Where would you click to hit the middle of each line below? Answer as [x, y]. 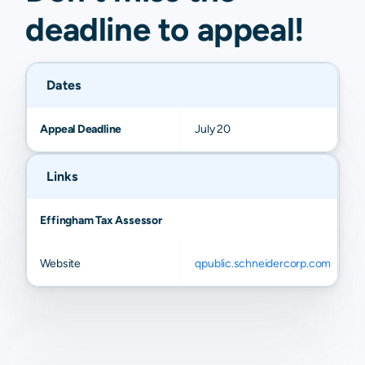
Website [60, 264]
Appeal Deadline [81, 129]
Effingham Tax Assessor [101, 220]
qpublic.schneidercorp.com [263, 264]
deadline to [107, 29]
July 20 [213, 129]
